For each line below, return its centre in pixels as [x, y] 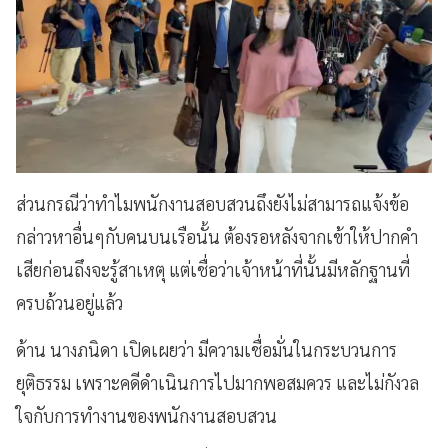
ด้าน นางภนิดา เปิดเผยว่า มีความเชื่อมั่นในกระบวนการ [206, 349]
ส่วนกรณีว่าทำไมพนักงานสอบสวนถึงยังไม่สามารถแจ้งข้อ [212, 203]
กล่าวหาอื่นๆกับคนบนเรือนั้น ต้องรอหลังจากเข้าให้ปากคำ [217, 236]
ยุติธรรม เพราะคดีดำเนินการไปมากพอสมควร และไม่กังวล [217, 382]
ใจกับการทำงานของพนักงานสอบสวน [146, 415]
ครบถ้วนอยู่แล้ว [69, 302]
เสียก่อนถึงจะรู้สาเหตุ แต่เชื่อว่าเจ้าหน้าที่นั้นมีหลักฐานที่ [213, 269]
